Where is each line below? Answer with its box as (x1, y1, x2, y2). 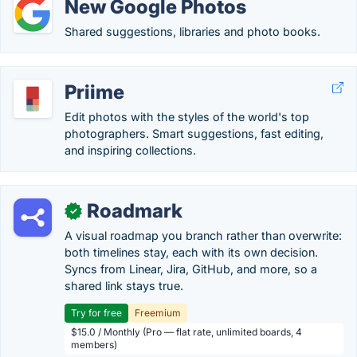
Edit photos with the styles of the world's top (65, 110, 309, 124)
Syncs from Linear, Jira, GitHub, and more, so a (65, 262, 317, 276)
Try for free (71, 307, 122, 319)
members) (71, 339, 117, 351)
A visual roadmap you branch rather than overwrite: (65, 229, 342, 242)
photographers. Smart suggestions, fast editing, (65, 127, 324, 140)
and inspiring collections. (65, 143, 196, 157)
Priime (65, 80, 124, 104)
